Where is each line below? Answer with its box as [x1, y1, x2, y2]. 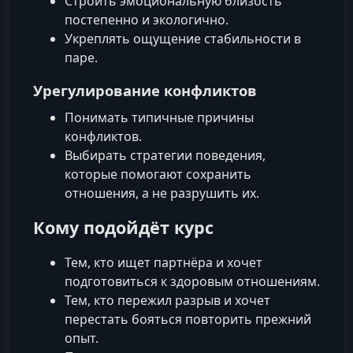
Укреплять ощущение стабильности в [65, 29, 301, 47]
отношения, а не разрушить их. [65, 184, 259, 202]
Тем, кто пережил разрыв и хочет [65, 292, 270, 310]
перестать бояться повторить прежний [65, 310, 311, 329]
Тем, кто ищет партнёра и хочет [65, 254, 262, 272]
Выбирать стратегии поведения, [65, 146, 266, 164]
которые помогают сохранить [65, 165, 251, 183]
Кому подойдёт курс [33, 215, 214, 239]
